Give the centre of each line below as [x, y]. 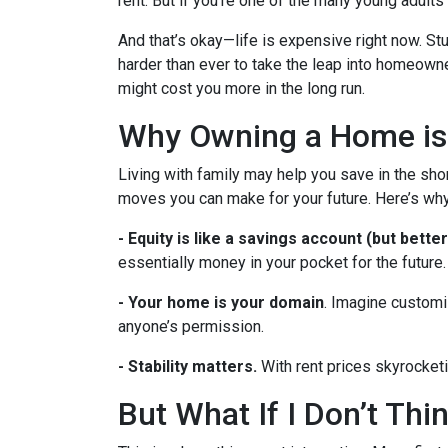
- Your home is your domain [221, 302]
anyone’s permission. [191, 326]
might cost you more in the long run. [241, 88]
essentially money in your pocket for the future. [282, 262]
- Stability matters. [187, 366]
